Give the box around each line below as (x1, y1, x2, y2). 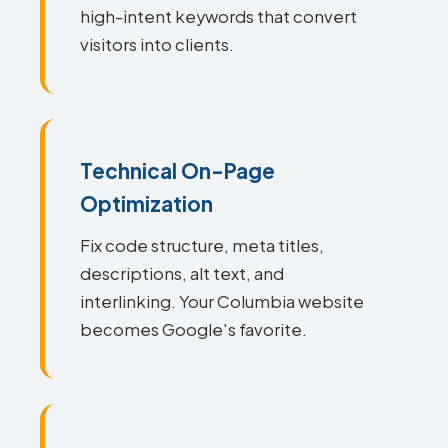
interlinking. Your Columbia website (80, 291, 364, 312)
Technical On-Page (80, 157, 275, 184)
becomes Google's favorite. (80, 319, 307, 340)
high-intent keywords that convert (80, 6, 357, 27)
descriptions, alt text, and (80, 263, 284, 284)
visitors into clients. (80, 34, 234, 55)
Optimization (80, 190, 213, 217)
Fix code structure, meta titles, (80, 235, 324, 256)
